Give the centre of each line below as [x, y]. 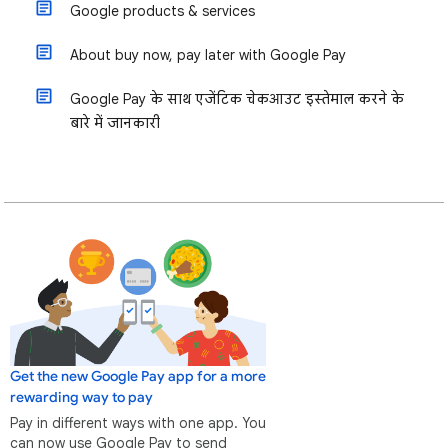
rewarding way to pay [81, 397]
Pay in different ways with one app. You [138, 422]
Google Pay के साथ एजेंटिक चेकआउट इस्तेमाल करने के [237, 99]
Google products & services [162, 11]
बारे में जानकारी [115, 123]
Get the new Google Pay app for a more [138, 376]
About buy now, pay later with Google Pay [208, 55]
